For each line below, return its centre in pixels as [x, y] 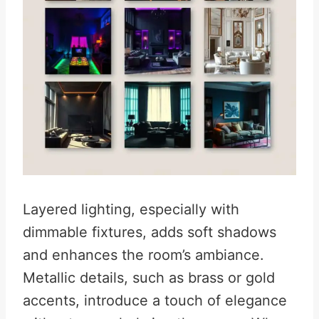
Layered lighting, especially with [131, 209]
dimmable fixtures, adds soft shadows [150, 232]
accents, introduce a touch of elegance [155, 300]
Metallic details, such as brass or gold [149, 278]
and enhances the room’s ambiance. [143, 255]
